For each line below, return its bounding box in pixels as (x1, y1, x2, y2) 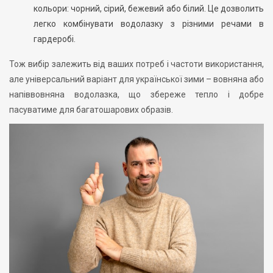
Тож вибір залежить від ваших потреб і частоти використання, (9, 58, 264, 69)
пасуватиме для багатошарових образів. (9, 104, 173, 115)
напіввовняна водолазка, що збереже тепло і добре (9, 89, 264, 99)
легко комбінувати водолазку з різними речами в (34, 18, 264, 29)
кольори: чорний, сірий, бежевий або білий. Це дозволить (34, 3, 264, 13)
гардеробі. (34, 34, 76, 44)
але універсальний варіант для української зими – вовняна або (9, 74, 264, 84)
